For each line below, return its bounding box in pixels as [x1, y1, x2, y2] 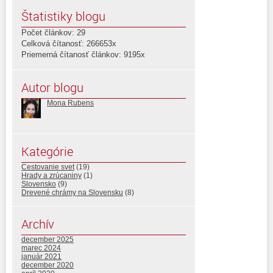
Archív [21, 215, 54, 232]
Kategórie [21, 143, 73, 160]
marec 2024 [21, 243, 61, 252]
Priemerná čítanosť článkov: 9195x [21, 49, 145, 59]
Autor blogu [21, 79, 83, 96]
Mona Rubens [47, 98, 94, 107]
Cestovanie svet [21, 162, 74, 171]
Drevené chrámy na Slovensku [21, 188, 123, 197]
